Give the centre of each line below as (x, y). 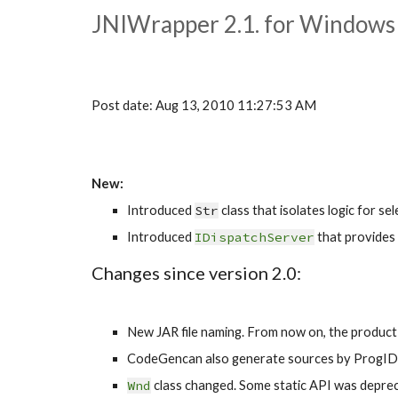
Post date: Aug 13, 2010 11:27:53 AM (203, 105)
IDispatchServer (254, 237)
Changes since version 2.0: (196, 273)
